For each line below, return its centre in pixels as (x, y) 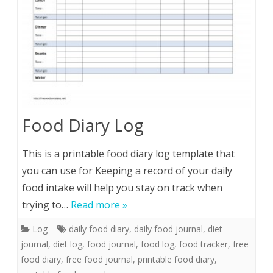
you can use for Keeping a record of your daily (127, 170)
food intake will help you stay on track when (122, 187)
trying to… (46, 204)
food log (158, 244)
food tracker (204, 244)
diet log (68, 244)
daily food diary (99, 229)
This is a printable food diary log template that (128, 153)
